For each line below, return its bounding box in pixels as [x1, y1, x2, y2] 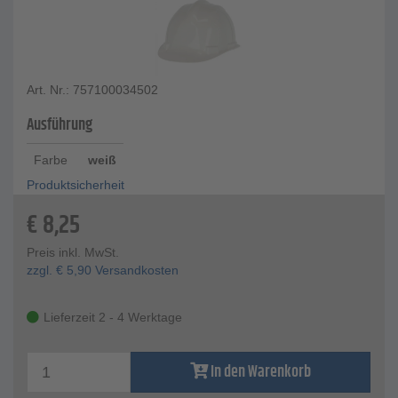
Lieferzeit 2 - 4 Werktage [44, 310, 182, 325]
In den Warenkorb [210, 360, 311, 386]
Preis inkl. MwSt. [27, 245, 119, 260]
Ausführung [27, 113, 92, 139]
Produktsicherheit [27, 178, 124, 193]
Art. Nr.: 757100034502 [27, 83, 158, 98]
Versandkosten [92, 263, 179, 278]
